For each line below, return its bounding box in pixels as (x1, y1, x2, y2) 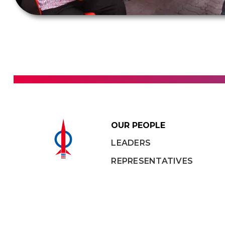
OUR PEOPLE (111, 121, 166, 131)
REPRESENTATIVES (111, 156, 193, 166)
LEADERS (111, 138, 151, 148)
